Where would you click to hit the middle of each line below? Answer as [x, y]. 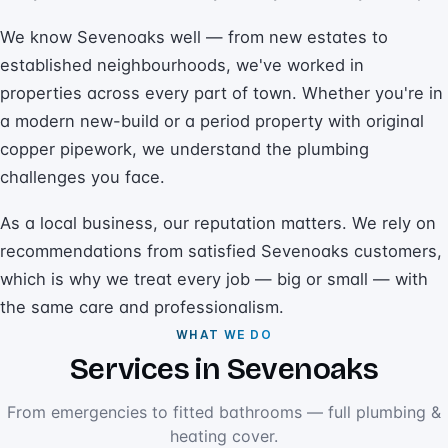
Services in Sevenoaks [224, 369]
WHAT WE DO [224, 335]
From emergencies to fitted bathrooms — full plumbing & [224, 412]
